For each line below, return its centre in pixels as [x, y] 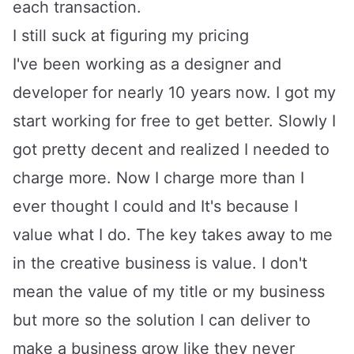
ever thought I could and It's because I [155, 206]
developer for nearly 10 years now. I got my [174, 92]
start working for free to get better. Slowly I [174, 121]
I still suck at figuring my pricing [131, 35]
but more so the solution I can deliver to [162, 320]
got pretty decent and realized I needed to [171, 149]
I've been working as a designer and [147, 64]
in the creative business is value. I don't [160, 263]
